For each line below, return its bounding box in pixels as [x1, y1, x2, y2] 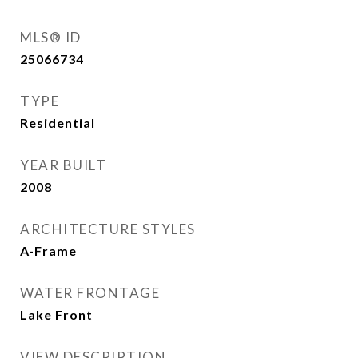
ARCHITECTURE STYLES [20, 221, 196, 237]
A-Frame [20, 243, 77, 258]
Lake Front [20, 307, 93, 322]
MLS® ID [20, 29, 82, 46]
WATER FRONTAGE [20, 284, 160, 301]
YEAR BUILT [20, 157, 106, 173]
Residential [20, 115, 95, 130]
